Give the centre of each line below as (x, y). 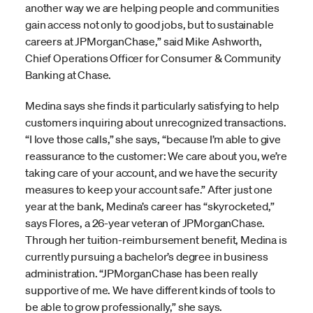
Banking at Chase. (68, 75)
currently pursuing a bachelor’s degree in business (147, 257)
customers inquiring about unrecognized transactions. (156, 123)
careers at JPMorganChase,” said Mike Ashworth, (144, 42)
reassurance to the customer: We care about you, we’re (156, 156)
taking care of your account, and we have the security (151, 173)
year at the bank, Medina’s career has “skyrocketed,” (150, 206)
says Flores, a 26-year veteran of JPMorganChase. (145, 223)
